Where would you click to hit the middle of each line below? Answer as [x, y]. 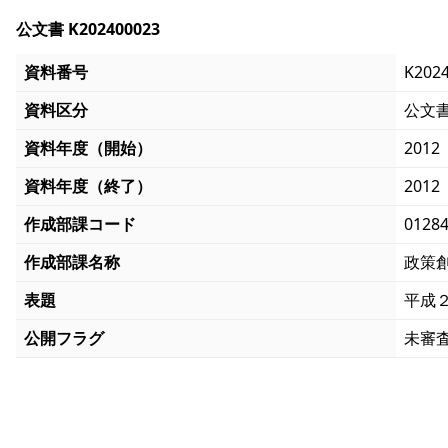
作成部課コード [80, 224]
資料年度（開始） [88, 148]
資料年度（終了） [88, 186]
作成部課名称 [72, 262]
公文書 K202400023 [88, 29]
